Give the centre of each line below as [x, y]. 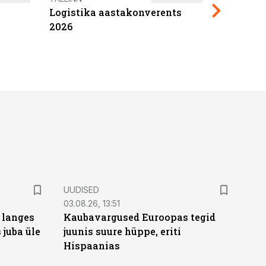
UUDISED [81, 190]
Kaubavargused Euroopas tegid [139, 217]
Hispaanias [91, 246]
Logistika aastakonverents [115, 12]
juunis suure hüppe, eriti [122, 231]
